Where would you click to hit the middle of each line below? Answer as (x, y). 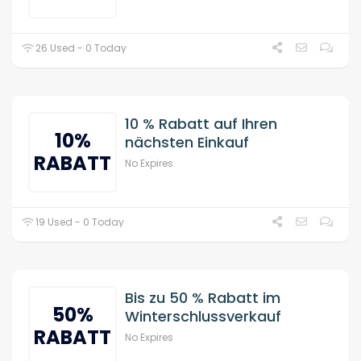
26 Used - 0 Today (80, 48)
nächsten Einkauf (187, 142)
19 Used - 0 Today (79, 222)
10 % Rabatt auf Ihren (201, 123)
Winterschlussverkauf (203, 316)
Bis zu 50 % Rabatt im (203, 297)
